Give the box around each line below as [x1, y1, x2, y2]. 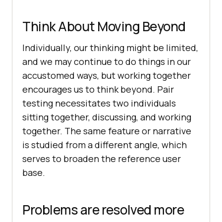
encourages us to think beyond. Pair [22, 83, 174, 96]
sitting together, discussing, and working [22, 111, 191, 123]
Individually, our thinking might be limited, [22, 42, 198, 54]
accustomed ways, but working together [22, 69, 191, 82]
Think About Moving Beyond [22, 17, 186, 36]
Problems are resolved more [22, 201, 184, 219]
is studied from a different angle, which [22, 139, 187, 151]
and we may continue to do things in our [22, 55, 191, 68]
